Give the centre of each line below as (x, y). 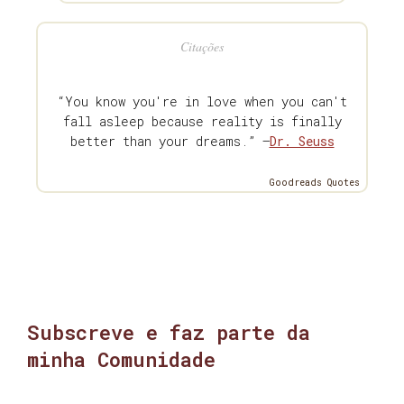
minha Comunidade (121, 360)
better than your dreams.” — (170, 142)
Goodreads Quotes (315, 183)
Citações (202, 47)
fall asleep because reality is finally (202, 122)
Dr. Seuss (302, 142)
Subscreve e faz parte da (169, 333)
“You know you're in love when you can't (202, 102)
